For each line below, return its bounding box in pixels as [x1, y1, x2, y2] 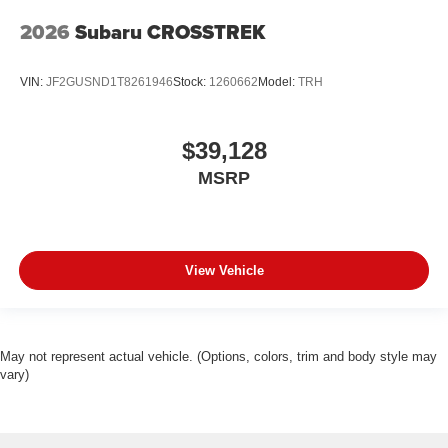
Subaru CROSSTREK [75, 17, 265, 48]
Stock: [173, 74, 209, 89]
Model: [258, 74, 298, 89]
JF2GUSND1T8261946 [46, 74, 173, 89]
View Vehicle [184, 262, 264, 278]
